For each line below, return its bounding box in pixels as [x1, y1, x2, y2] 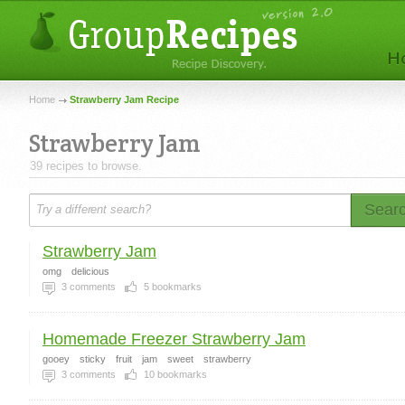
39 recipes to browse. [30, 159, 142, 173]
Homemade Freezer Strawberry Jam [42, 330, 306, 348]
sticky [80, 353, 106, 364]
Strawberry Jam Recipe [70, 94, 179, 105]
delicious [71, 266, 109, 277]
